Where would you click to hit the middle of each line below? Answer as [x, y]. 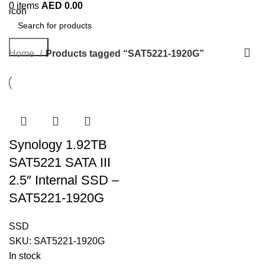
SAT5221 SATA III [60, 162]
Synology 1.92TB [58, 145]
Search [29, 47]
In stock [25, 256]
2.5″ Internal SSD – [64, 180]
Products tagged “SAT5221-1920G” [125, 53]
